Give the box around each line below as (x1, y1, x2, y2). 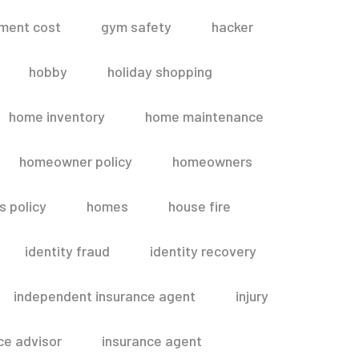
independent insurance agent (13, 287, 196, 305)
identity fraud (25, 242, 110, 260)
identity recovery (150, 242, 256, 260)
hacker (212, 18, 253, 35)
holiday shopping (107, 63, 212, 80)
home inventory (9, 107, 105, 125)
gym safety (101, 18, 171, 35)
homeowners (172, 152, 252, 170)
